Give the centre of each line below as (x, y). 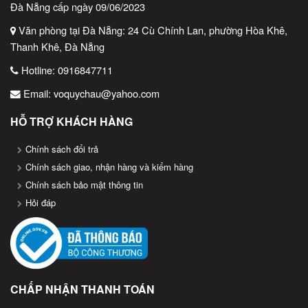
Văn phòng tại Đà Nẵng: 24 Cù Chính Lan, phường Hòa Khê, (152, 30)
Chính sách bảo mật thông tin (84, 185)
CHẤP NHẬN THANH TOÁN (82, 289)
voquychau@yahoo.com (107, 93)
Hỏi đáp (41, 202)
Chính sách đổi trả (62, 149)
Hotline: (38, 70)
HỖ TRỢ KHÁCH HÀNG (71, 121)
